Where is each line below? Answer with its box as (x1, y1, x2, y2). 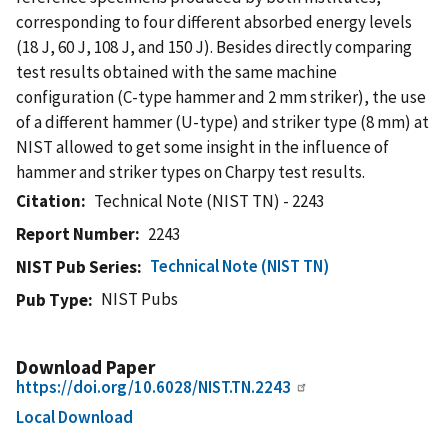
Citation (16, 189, 81, 212)
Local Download (16, 405, 133, 428)
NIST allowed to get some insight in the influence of (16, 135, 389, 158)
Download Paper (16, 354, 155, 379)
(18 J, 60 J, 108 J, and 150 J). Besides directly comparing (16, 35, 412, 58)
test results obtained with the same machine (16, 60, 337, 83)
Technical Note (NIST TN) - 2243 (94, 189, 325, 212)
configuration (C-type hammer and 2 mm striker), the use (16, 85, 426, 108)
